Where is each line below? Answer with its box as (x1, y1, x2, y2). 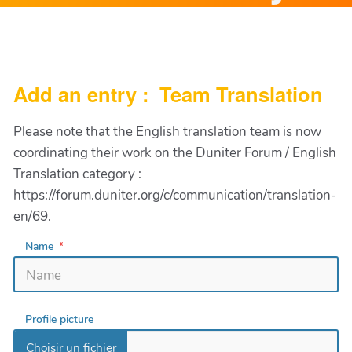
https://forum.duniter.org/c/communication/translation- (13, 185, 336, 204)
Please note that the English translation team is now (13, 122, 321, 141)
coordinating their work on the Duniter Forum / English (13, 143, 336, 162)
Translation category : (13, 164, 141, 183)
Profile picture (25, 312, 93, 328)
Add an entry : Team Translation (13, 79, 323, 108)
